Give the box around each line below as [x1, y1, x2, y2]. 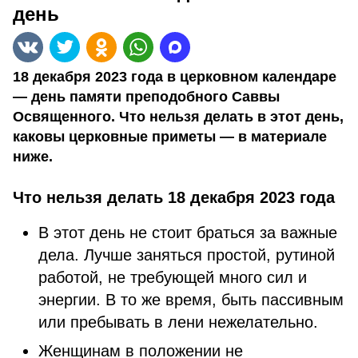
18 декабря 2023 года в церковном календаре [13, 69, 336, 85]
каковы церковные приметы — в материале [13, 129, 327, 145]
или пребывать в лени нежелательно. [38, 313, 318, 331]
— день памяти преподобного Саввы [13, 89, 280, 105]
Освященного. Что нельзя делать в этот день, [13, 109, 344, 125]
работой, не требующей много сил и [38, 268, 307, 286]
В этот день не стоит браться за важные [38, 224, 337, 241]
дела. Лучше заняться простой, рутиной [38, 246, 335, 264]
